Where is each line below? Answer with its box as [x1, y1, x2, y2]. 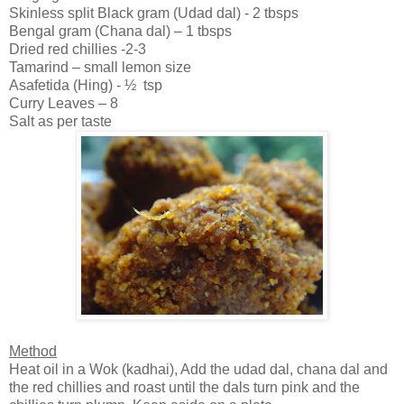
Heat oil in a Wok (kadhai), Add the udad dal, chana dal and [9, 361, 388, 377]
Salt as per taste [9, 113, 112, 129]
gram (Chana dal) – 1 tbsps [55, 23, 232, 39]
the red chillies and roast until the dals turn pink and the [9, 379, 360, 395]
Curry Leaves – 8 [9, 95, 118, 111]
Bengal [9, 23, 55, 39]
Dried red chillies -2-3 [9, 41, 146, 57]
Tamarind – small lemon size [9, 59, 191, 75]
